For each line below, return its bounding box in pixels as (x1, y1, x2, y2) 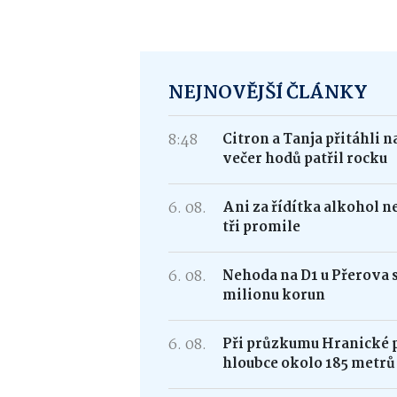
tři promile (222, 215, 301, 238)
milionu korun (222, 284, 326, 307)
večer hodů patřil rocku (222, 147, 388, 170)
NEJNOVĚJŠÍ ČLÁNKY (168, 77, 368, 108)
